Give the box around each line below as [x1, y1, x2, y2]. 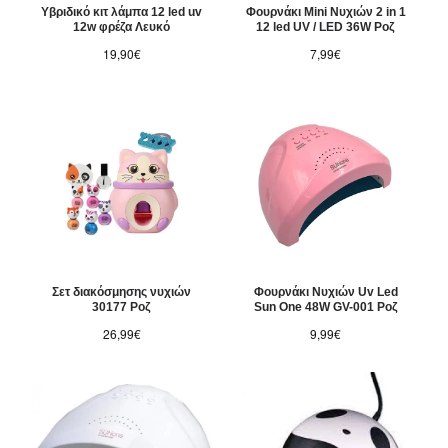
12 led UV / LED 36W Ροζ [256, 20, 396, 35]
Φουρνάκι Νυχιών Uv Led [253, 285, 398, 300]
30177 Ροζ [92, 300, 152, 315]
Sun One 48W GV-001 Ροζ [253, 300, 398, 315]
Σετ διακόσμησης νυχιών [52, 285, 192, 300]
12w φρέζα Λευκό [73, 20, 171, 35]
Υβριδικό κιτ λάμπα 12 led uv [41, 5, 203, 20]
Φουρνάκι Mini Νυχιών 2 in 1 [245, 5, 406, 20]
